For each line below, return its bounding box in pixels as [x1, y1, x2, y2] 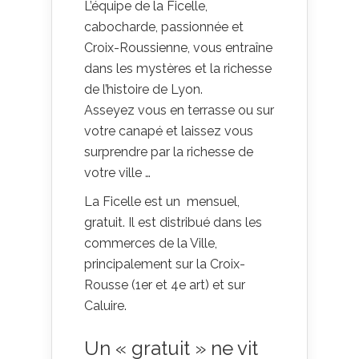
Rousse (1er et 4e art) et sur [84, 276, 245, 292]
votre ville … [84, 164, 151, 180]
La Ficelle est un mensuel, [84, 193, 240, 209]
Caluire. [84, 297, 127, 313]
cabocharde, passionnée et [84, 18, 244, 34]
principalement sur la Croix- [84, 256, 245, 272]
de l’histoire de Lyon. [84, 81, 203, 97]
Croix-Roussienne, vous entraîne [84, 39, 272, 55]
